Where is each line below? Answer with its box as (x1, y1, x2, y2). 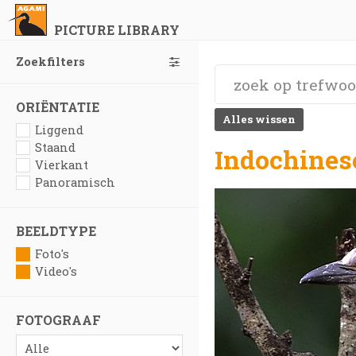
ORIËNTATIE (16, 99, 99, 115)
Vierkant (35, 157, 88, 172)
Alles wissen (222, 112, 296, 126)
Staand (35, 140, 75, 155)
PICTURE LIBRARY (53, 21, 180, 38)
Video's (35, 264, 77, 279)
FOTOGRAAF (16, 311, 101, 328)
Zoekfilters (16, 54, 85, 69)
